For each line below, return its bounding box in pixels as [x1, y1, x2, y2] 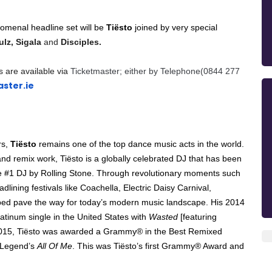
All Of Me [37, 240, 72, 251]
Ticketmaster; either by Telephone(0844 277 [70, 66, 240, 76]
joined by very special [135, 22, 217, 32]
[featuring [180, 211, 217, 222]
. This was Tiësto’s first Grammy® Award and [72, 240, 244, 251]
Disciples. [58, 36, 101, 47]
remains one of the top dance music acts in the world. [36, 138, 244, 149]
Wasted [149, 211, 180, 222]
